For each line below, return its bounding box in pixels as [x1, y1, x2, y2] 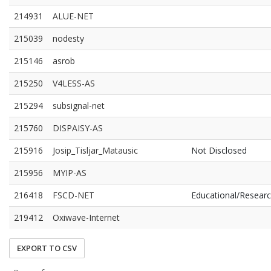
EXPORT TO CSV [17, 243, 77, 253]
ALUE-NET [53, 10, 94, 22]
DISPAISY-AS [53, 122, 103, 134]
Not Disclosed [191, 145, 247, 156]
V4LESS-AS [53, 77, 95, 89]
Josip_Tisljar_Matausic [53, 145, 138, 156]
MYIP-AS [53, 167, 87, 178]
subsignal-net [53, 100, 105, 111]
